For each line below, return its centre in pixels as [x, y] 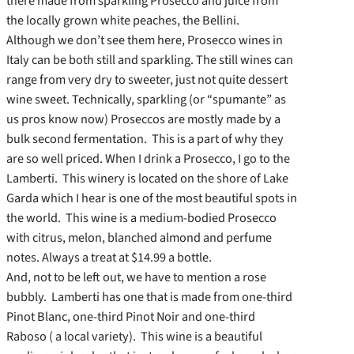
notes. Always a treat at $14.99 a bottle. [109, 258]
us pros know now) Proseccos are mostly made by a [143, 119]
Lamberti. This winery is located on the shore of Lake [147, 179]
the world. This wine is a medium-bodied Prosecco [141, 218]
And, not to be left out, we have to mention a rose [136, 277]
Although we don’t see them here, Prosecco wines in [145, 40]
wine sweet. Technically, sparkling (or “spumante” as [146, 100]
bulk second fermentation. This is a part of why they [145, 139]
